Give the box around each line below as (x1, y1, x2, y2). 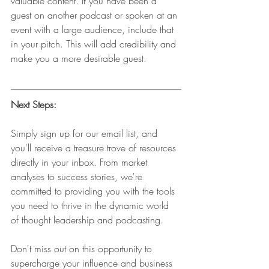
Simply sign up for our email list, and (11, 126, 160, 140)
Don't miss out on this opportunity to (11, 241, 155, 255)
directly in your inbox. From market (11, 155, 150, 169)
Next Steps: (11, 97, 56, 111)
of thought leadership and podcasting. (11, 213, 163, 226)
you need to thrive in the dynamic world (11, 198, 172, 212)
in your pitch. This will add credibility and (11, 37, 179, 50)
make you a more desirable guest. (11, 51, 147, 65)
